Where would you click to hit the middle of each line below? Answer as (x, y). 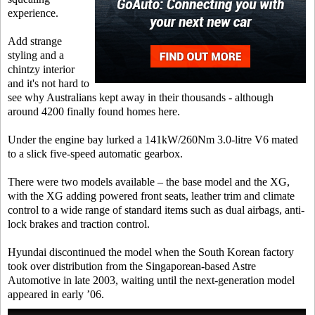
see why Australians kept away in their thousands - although (141, 97)
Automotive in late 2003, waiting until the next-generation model (151, 280)
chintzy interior (41, 69)
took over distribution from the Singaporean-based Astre (132, 266)
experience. (33, 13)
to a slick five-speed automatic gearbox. (95, 154)
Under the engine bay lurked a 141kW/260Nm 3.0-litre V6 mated (153, 140)
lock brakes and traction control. (79, 224)
